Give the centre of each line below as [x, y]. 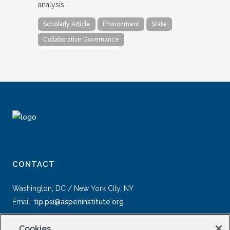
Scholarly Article [67, 24]
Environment [121, 24]
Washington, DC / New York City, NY [73, 189]
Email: [23, 202]
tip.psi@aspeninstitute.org [79, 202]
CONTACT [34, 165]
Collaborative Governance [81, 40]
